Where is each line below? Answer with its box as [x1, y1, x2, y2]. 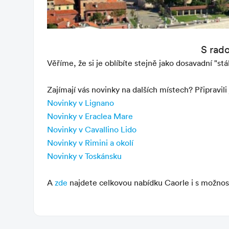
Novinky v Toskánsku [47, 151, 122, 161]
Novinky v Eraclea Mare [47, 111, 133, 121]
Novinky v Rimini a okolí [47, 138, 133, 148]
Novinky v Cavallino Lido [47, 124, 136, 134]
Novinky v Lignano [47, 98, 114, 108]
